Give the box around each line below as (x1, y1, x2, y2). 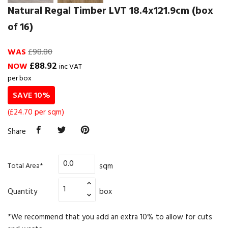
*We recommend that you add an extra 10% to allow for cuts (8, 211, 212, 224)
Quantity (8, 186, 37, 198)
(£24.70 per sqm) (8, 106, 64, 119)
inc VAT (59, 61, 82, 73)
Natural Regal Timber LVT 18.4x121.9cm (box (8, 3, 213, 19)
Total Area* (8, 160, 43, 173)
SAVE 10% (12, 89, 50, 103)
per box (8, 73, 32, 84)
